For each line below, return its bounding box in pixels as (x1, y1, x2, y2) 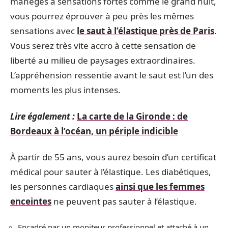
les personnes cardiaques (10, 181, 116, 192)
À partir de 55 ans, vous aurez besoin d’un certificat (10, 151, 216, 163)
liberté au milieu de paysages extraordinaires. (10, 54, 195, 66)
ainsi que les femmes (116, 181, 205, 192)
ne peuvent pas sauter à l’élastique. (51, 195, 197, 207)
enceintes (10, 195, 51, 207)
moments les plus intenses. (10, 84, 123, 96)
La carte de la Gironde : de (77, 110, 188, 122)
